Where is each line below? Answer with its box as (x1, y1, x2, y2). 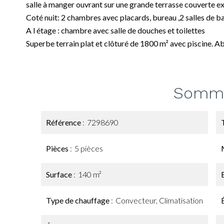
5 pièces (74, 143, 103, 153)
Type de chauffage (46, 195, 111, 205)
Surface (46, 169, 73, 179)
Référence (46, 117, 82, 127)
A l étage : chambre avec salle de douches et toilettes (26, 25, 205, 35)
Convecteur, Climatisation (115, 195, 203, 205)
